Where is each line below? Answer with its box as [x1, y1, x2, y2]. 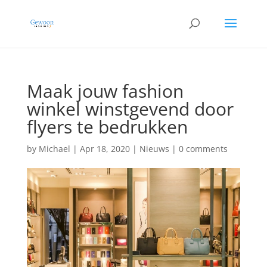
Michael [38, 143, 70, 154]
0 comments [178, 143, 228, 154]
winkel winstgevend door [26, 97, 234, 121]
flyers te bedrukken [26, 114, 188, 139]
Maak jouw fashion [26, 79, 184, 103]
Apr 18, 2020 [79, 143, 130, 154]
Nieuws [139, 143, 169, 154]
